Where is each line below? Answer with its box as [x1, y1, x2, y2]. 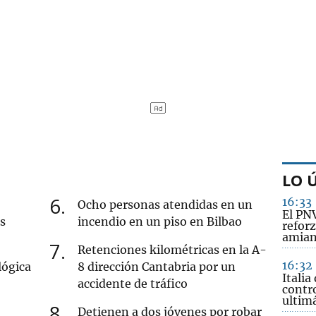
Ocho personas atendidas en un [78, 197, 253, 212]
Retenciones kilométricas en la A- [78, 242, 267, 257]
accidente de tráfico [78, 276, 188, 291]
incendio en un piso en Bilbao [78, 214, 243, 229]
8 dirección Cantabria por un [78, 259, 236, 274]
